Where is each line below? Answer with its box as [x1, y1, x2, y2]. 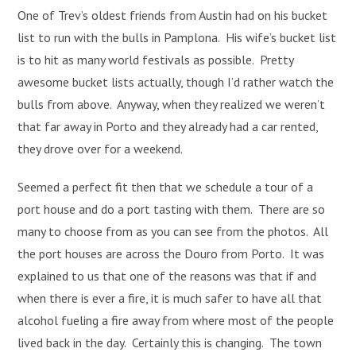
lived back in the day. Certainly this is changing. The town [17, 335, 323, 351]
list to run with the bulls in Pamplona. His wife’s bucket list [17, 29, 337, 46]
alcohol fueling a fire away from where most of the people [17, 312, 335, 329]
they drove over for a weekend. [17, 141, 186, 157]
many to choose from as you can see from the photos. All [17, 223, 329, 240]
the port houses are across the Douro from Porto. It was [17, 246, 325, 262]
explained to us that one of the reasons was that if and [17, 268, 317, 284]
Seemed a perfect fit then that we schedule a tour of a [17, 179, 314, 195]
